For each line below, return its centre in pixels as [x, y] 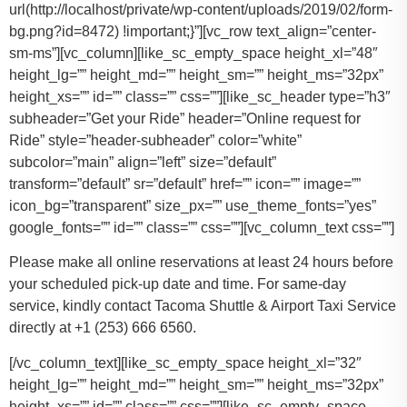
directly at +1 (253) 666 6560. [103, 328]
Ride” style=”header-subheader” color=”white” [155, 140]
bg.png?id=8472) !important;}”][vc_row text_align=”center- [193, 31]
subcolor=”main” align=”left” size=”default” [143, 162]
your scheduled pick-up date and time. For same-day [178, 284]
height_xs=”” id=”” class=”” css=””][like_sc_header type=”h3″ [200, 96]
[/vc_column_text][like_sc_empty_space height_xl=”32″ [185, 362]
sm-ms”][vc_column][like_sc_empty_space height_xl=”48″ [194, 53]
